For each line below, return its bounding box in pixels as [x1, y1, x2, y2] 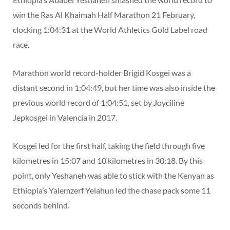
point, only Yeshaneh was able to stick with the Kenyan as [13, 170, 214, 180]
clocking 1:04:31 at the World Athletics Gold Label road [13, 24, 207, 34]
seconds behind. [13, 200, 69, 210]
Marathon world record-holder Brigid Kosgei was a [13, 67, 191, 78]
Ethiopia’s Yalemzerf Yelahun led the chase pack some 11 [13, 185, 210, 195]
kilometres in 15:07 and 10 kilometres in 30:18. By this [13, 155, 203, 165]
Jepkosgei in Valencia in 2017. [13, 112, 117, 122]
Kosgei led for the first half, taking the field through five [13, 140, 205, 150]
